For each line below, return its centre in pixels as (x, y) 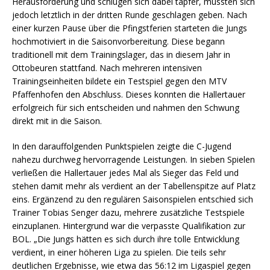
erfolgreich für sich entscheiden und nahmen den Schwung (126, 107)
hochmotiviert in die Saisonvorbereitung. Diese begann (118, 41)
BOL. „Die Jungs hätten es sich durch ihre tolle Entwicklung (126, 239)
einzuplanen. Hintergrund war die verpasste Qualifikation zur (129, 225)
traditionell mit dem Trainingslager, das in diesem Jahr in (121, 54)
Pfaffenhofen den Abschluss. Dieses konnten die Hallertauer (129, 94)
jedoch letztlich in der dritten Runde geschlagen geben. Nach (130, 14)
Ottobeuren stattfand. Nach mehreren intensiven (107, 67)
